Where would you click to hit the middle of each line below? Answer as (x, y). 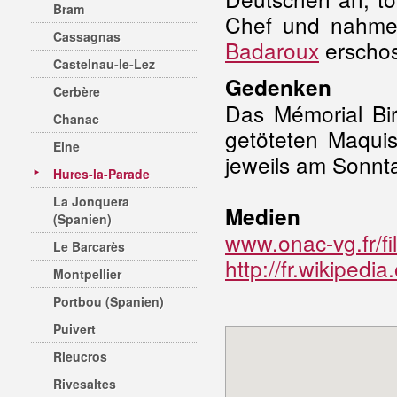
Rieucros (80, 356)
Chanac (76, 119)
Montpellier (87, 274)
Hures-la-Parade (101, 174)
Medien (263, 216)
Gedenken (278, 87)
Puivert (74, 329)
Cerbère (77, 91)
